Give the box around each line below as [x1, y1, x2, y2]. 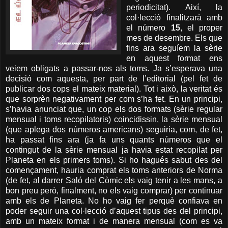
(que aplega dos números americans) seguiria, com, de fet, [6, 125, 222, 134]
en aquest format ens [126, 53, 222, 63]
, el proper [180, 23, 222, 32]
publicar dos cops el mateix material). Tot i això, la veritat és [6, 84, 222, 93]
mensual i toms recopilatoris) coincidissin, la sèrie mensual [6, 115, 222, 124]
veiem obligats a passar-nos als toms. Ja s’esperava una [6, 64, 222, 73]
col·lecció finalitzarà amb [126, 13, 222, 22]
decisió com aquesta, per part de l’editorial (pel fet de [6, 74, 222, 83]
